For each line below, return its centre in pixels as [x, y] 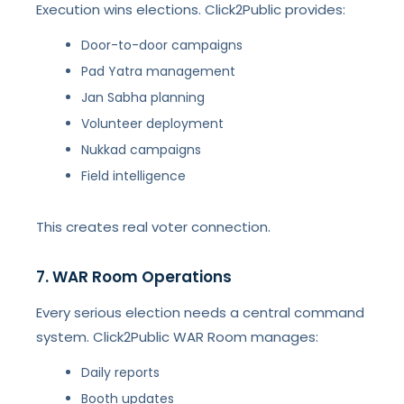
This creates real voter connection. [154, 227]
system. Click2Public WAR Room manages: [178, 337]
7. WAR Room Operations [134, 277]
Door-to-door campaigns [162, 45]
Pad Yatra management [159, 71]
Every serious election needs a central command [201, 312]
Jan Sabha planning [143, 97]
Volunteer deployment [153, 124]
